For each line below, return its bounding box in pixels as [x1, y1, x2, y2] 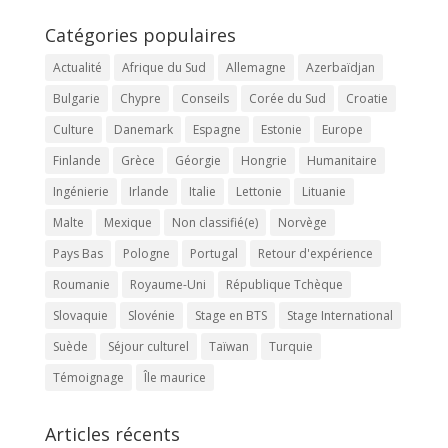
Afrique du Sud [121, 58, 206, 76]
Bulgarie [52, 89, 100, 107]
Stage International [286, 306, 393, 324]
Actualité [52, 58, 102, 76]
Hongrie [240, 151, 287, 169]
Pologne [122, 244, 170, 262]
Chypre [119, 89, 161, 107]
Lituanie [301, 182, 346, 200]
